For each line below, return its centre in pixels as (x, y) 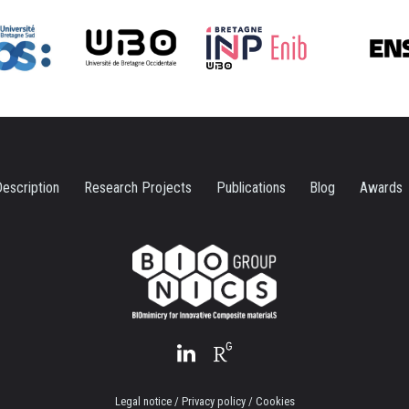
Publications (251, 188)
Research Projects (137, 188)
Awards (382, 188)
